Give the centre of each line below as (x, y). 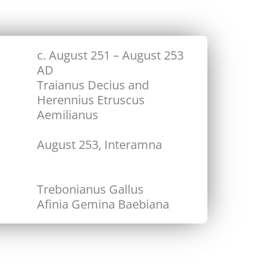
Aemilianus (68, 114)
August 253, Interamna (100, 144)
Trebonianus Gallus (90, 189)
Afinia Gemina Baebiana (103, 204)
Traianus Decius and (93, 85)
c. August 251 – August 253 (110, 55)
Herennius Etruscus (91, 100)
